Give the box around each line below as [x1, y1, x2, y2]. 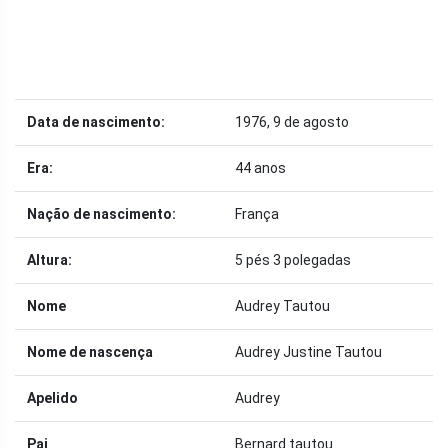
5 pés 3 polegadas [235, 251, 351, 268]
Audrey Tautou [235, 297, 330, 314]
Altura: [27, 251, 72, 268]
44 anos [235, 159, 286, 176]
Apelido [27, 389, 78, 406]
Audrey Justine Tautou [235, 343, 382, 360]
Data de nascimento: [27, 113, 165, 130]
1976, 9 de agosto [235, 113, 349, 130]
